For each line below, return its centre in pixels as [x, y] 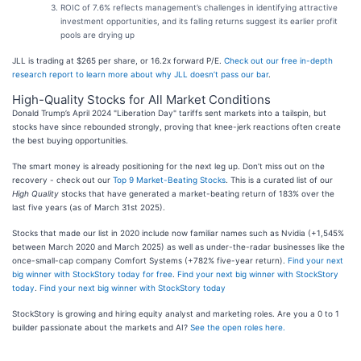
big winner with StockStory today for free [92, 274]
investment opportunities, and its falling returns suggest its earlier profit [199, 21]
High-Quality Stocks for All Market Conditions [141, 100]
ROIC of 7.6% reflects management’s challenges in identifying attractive [199, 7]
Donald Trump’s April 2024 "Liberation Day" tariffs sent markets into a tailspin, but [169, 113]
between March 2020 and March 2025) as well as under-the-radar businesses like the [178, 247]
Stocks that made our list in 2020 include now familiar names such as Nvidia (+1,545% [178, 233]
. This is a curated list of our [279, 180]
